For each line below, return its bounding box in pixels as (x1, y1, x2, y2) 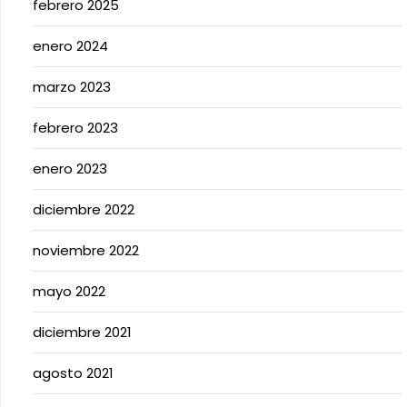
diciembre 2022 (33, 199, 134, 219)
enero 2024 (33, 35, 108, 55)
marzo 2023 (33, 76, 111, 96)
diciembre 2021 (33, 322, 132, 342)
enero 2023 (33, 158, 107, 178)
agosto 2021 (33, 362, 114, 382)
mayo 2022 (33, 281, 105, 301)
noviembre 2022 (33, 240, 139, 260)
